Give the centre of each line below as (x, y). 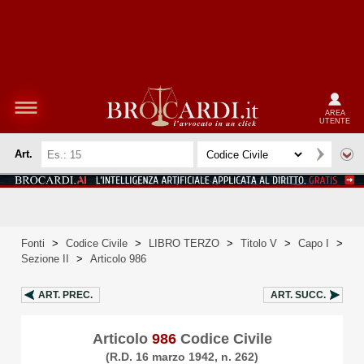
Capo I (314, 243)
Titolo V (259, 243)
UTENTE (335, 121)
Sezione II (45, 259)
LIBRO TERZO (184, 243)
